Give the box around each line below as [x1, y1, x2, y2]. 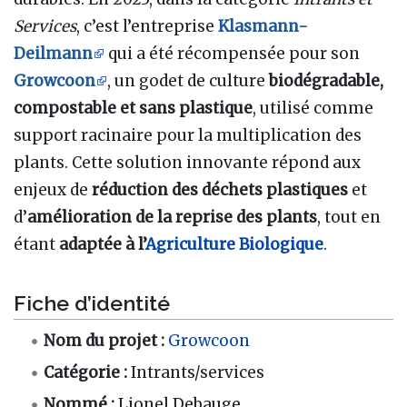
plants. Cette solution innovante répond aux [14, 153, 361, 174]
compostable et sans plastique [14, 98, 253, 119]
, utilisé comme [253, 98, 373, 119]
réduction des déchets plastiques [92, 180, 348, 201]
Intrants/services [127, 362, 265, 382]
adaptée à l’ [59, 234, 145, 255]
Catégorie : [44, 362, 128, 382]
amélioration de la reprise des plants [27, 207, 317, 228]
